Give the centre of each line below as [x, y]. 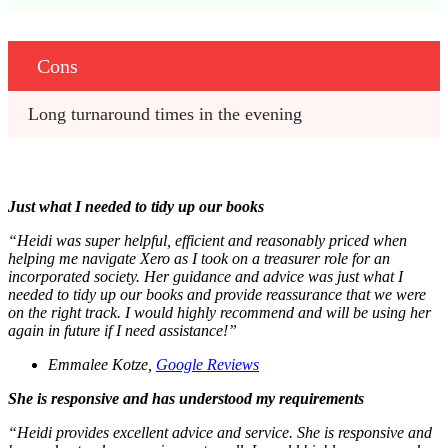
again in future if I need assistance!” [122, 330]
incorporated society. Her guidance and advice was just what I [205, 276]
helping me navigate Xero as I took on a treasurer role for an [199, 258]
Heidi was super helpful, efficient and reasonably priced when [212, 240]
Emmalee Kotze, [102, 364]
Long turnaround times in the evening [167, 113]
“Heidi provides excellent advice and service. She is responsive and [220, 432]
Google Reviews [207, 364]
